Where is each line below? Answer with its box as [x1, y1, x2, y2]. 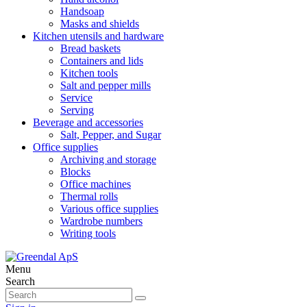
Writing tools [60, 228, 116, 239]
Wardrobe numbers [60, 215, 143, 227]
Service [60, 92, 93, 103]
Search [5, 275, 35, 287]
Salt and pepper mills [60, 79, 151, 91]
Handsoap [60, 5, 104, 17]
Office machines [60, 178, 131, 190]
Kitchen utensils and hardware [33, 30, 164, 42]
